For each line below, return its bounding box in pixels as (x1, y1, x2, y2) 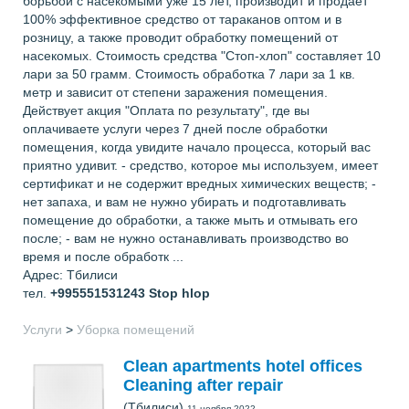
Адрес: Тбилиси (23, 267, 118, 282)
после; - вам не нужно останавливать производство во (23, 231, 349, 246)
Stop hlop (149, 286, 210, 300)
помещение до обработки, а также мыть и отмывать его (23, 213, 358, 227)
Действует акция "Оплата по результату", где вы (23, 103, 309, 118)
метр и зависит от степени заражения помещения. (23, 85, 328, 100)
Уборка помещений (77, 322, 194, 337)
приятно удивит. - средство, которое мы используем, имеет (23, 158, 378, 173)
